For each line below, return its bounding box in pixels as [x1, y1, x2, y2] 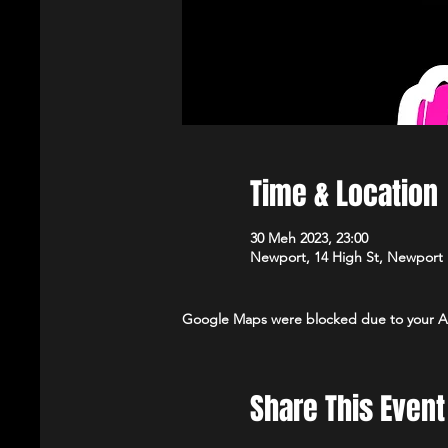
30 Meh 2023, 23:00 [250, 229, 369, 247]
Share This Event [250, 387, 446, 431]
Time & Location [250, 172, 439, 216]
